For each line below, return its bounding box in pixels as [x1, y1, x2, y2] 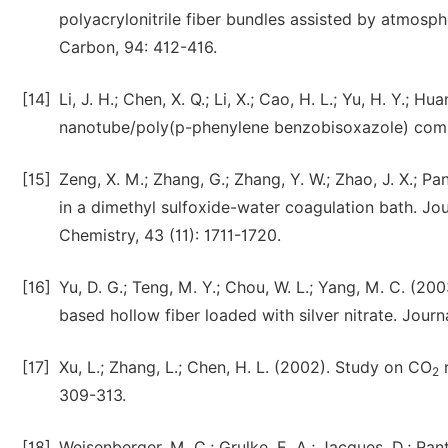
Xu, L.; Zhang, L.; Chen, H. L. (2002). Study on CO [59, 358, 432, 377]
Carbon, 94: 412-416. [59, 38, 217, 57]
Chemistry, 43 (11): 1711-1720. [59, 226, 281, 245]
